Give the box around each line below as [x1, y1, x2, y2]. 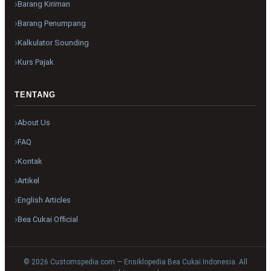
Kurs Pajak [18, 57, 54, 67]
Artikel [18, 176, 39, 186]
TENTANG [15, 90, 56, 99]
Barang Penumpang [18, 19, 86, 28]
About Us [18, 118, 50, 128]
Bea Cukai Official [18, 215, 78, 224]
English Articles [18, 195, 71, 205]
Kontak [18, 157, 42, 166]
